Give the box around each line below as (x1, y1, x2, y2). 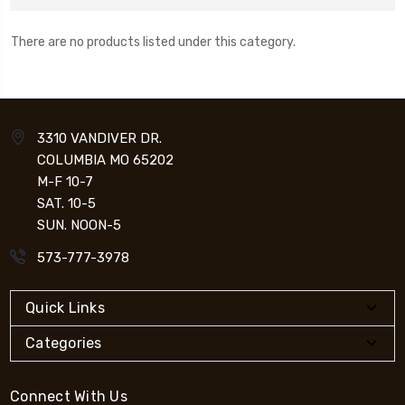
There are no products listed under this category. (10, 33, 296, 50)
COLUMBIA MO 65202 (37, 151, 174, 168)
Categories (25, 334, 102, 352)
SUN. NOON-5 (37, 216, 121, 233)
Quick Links (25, 298, 105, 316)
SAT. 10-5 (37, 194, 96, 212)
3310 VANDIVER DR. (37, 129, 162, 146)
